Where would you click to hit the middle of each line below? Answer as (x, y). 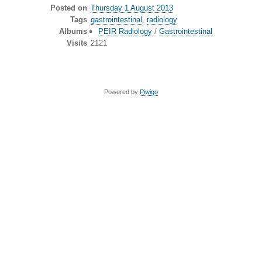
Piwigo (149, 92)
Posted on (68, 8)
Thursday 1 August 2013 (132, 8)
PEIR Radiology (125, 32)
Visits (77, 43)
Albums (73, 32)
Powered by (122, 92)
